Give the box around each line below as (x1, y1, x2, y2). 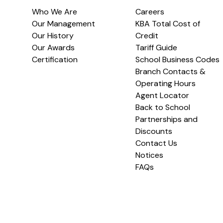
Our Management (32, 18, 95, 29)
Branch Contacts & (135, 66, 206, 77)
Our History (32, 30, 74, 41)
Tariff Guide (135, 42, 177, 53)
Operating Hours (135, 78, 196, 89)
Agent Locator (135, 90, 189, 101)
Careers (135, 6, 164, 17)
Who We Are (32, 6, 77, 17)
